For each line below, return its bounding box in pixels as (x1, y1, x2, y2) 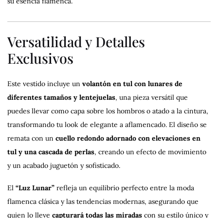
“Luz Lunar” (14, 183, 54, 192)
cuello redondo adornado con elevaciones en (55, 133, 200, 143)
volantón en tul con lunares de (82, 79, 182, 88)
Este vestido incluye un (7, 79, 82, 88)
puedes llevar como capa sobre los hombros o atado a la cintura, (7, 106, 208, 115)
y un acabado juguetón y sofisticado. (7, 161, 120, 170)
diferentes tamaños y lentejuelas (7, 92, 115, 102)
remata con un (7, 133, 55, 143)
